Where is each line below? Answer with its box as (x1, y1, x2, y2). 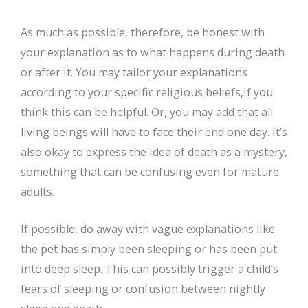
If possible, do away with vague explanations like (21, 221, 275, 237)
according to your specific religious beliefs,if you (21, 85, 273, 100)
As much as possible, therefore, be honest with (21, 25, 265, 41)
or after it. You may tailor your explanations (21, 65, 247, 80)
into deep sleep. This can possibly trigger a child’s (21, 261, 278, 277)
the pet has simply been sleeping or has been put (21, 241, 277, 257)
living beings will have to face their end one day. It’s (21, 124, 287, 140)
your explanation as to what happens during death (21, 45, 285, 60)
